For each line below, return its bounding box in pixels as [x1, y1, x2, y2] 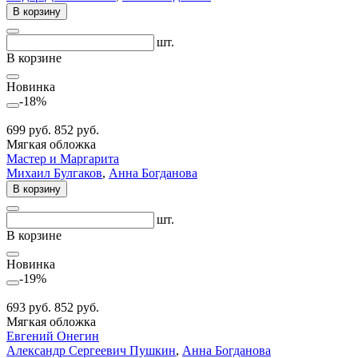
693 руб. [6, 300, 54, 314]
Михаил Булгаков [6, 165, 102, 180]
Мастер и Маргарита [6, 151, 119, 165]
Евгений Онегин [6, 328, 99, 343]
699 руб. [6, 122, 54, 137]
